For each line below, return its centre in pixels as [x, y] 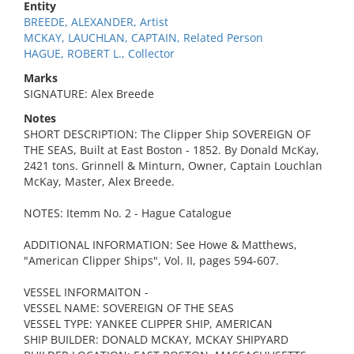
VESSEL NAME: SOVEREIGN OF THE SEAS [129, 308]
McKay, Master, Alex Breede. [99, 181]
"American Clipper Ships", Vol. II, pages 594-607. [151, 260]
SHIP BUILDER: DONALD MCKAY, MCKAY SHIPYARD [156, 339]
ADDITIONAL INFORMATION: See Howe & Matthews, [160, 245]
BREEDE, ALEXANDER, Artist [96, 22]
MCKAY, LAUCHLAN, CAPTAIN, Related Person [143, 38]
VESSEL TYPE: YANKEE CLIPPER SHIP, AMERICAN [148, 324]
